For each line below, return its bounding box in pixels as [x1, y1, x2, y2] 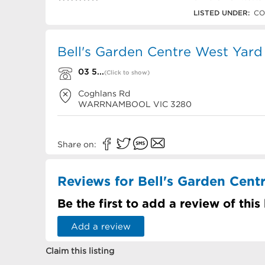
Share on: [57, 140, 99, 149]
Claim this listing [46, 246, 114, 256]
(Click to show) [104, 69, 150, 76]
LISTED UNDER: [193, 9, 250, 17]
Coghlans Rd [78, 89, 130, 98]
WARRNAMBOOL [78, 99, 151, 109]
